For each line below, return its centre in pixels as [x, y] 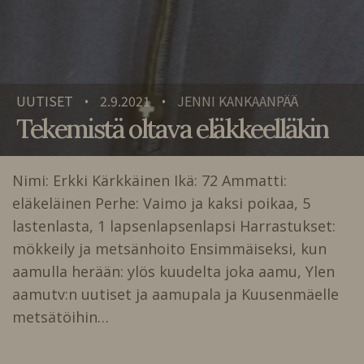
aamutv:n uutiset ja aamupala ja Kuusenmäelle [175, 294]
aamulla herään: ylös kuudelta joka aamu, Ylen [173, 271]
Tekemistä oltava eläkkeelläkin [172, 128]
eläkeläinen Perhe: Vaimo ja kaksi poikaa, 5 [161, 203]
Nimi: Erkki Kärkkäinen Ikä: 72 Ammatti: [149, 180]
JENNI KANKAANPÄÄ [238, 101]
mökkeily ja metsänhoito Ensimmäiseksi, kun [169, 248]
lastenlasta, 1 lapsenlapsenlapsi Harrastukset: [174, 225]
